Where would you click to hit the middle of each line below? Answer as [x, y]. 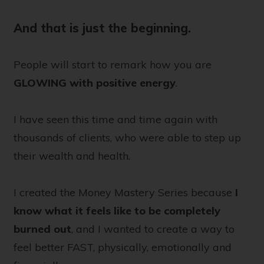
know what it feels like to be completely [117, 211]
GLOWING [42, 83]
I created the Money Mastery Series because [124, 193]
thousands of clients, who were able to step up [127, 138]
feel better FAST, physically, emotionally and [123, 247]
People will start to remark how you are [113, 65]
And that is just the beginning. [104, 28]
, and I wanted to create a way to [153, 229]
